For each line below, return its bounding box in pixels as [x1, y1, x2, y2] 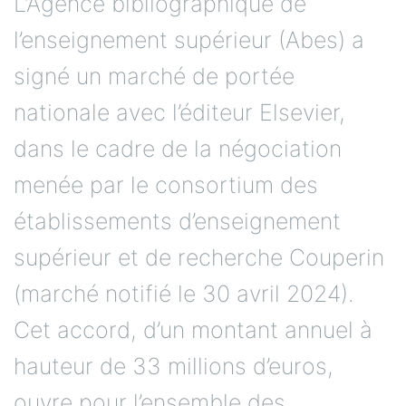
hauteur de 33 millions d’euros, [14, 352, 333, 380]
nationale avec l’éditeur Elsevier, [14, 98, 345, 126]
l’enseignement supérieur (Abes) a [14, 25, 364, 53]
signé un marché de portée [14, 62, 295, 90]
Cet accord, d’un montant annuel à [14, 315, 372, 343]
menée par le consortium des [14, 170, 318, 198]
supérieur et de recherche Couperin [14, 243, 384, 271]
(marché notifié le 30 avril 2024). [14, 279, 354, 307]
